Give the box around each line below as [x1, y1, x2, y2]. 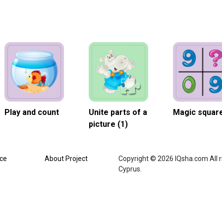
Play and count [4, 107, 59, 117]
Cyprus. [118, 165, 142, 173]
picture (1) [89, 119, 128, 129]
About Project [44, 154, 88, 163]
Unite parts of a [89, 107, 147, 117]
